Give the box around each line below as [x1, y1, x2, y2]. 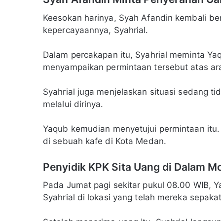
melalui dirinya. [43, 99, 104, 109]
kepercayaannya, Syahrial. [43, 25, 148, 35]
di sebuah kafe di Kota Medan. [43, 136, 166, 146]
